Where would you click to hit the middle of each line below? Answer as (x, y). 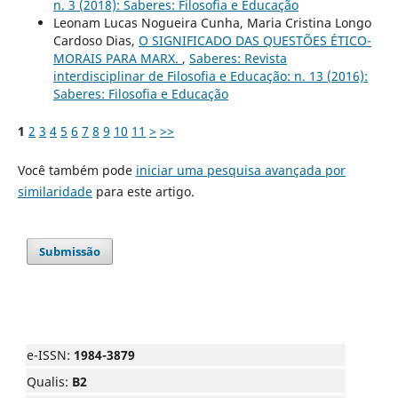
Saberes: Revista (238, 58)
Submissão (70, 251)
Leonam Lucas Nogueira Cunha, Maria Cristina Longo (212, 22)
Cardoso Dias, (96, 40)
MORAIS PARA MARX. (117, 58)
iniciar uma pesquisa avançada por (240, 170)
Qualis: (49, 381)
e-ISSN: (50, 354)
